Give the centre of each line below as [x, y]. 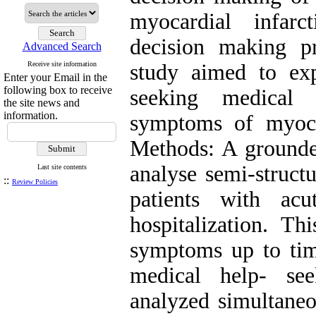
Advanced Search [62, 46]
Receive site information [62, 64]
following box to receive [58, 90]
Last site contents [62, 167]
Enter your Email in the [55, 77]
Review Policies [35, 182]
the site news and [42, 103]
